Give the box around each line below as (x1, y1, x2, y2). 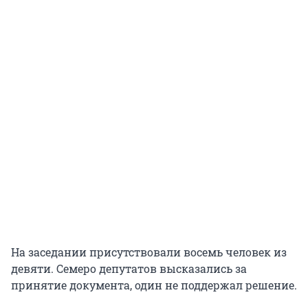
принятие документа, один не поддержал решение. (11, 278, 297, 293)
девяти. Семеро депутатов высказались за (11, 261, 247, 276)
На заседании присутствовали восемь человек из (11, 245, 287, 260)
